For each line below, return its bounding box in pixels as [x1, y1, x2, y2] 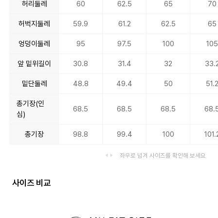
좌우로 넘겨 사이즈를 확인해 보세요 [120, 151, 206, 159]
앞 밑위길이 [18, 59, 52, 69]
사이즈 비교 [12, 177, 51, 188]
